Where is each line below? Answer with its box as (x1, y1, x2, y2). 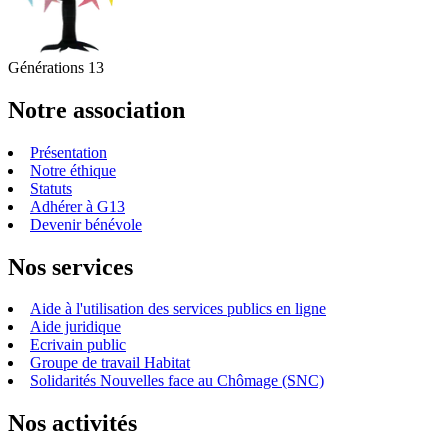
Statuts (30, 179, 72, 197)
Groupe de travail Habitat (30, 354, 190, 372)
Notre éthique (30, 161, 116, 179)
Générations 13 (8, 58, 104, 76)
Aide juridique (30, 318, 121, 336)
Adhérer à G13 (30, 197, 125, 215)
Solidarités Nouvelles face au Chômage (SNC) (30, 372, 324, 390)
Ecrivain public (30, 336, 126, 354)
